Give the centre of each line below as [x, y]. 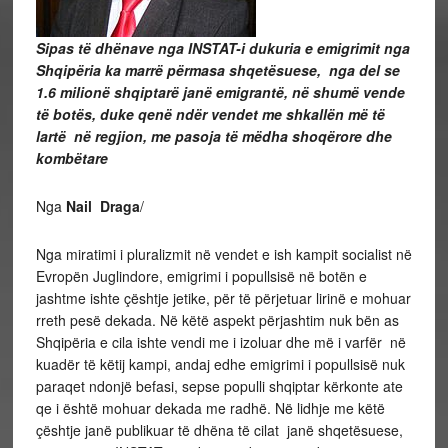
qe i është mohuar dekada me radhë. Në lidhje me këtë [210, 408]
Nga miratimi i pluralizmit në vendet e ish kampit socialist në [223, 254]
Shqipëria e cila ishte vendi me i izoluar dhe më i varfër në [220, 342]
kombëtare [73, 158]
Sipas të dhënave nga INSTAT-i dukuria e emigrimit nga [222, 48]
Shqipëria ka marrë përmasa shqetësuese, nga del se [217, 70]
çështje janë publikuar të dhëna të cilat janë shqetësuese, [219, 430]
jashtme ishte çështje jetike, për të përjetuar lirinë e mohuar [223, 298]
